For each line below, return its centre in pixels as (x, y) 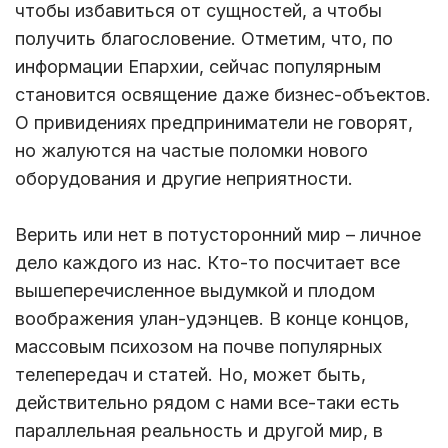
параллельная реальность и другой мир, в (199, 431)
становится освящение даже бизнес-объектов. (223, 95)
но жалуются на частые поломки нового (191, 151)
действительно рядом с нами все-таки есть (207, 403)
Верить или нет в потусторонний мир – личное (218, 235)
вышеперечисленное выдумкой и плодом (195, 291)
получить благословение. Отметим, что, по (204, 39)
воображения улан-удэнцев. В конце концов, (212, 319)
